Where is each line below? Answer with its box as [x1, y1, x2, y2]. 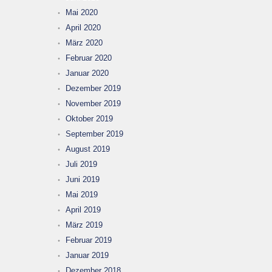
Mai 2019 [66, 189, 98, 199]
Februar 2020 [66, 53, 112, 63]
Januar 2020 [66, 68, 109, 78]
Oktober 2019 [66, 114, 113, 123]
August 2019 [66, 144, 110, 154]
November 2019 [66, 98, 121, 108]
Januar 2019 [66, 250, 109, 260]
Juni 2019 [66, 174, 100, 184]
